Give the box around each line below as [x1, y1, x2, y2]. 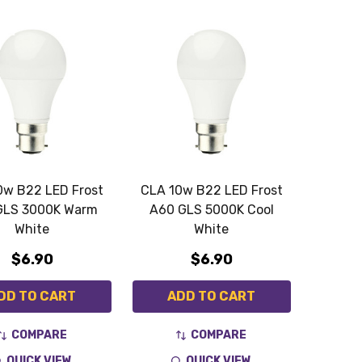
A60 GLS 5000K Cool [149, 202, 274, 218]
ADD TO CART [167, 288, 256, 305]
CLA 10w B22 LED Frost [140, 183, 283, 199]
